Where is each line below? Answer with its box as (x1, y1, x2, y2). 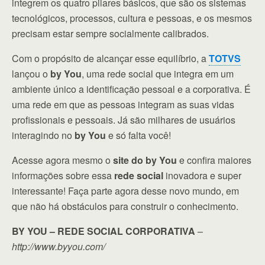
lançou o (12, 67, 50, 80)
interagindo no (12, 128, 75, 142)
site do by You (113, 153, 177, 167)
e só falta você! (106, 128, 171, 142)
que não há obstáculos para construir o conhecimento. (12, 199, 238, 213)
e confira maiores (177, 153, 251, 167)
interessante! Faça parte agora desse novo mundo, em (12, 184, 239, 198)
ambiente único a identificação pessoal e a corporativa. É (12, 82, 251, 96)
